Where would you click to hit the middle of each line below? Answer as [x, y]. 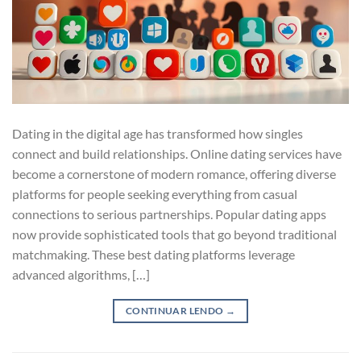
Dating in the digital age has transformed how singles [158, 134]
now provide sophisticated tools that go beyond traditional [174, 234]
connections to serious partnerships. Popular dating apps [169, 214]
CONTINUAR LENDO [175, 311]
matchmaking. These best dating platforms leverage [154, 255]
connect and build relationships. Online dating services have [177, 154]
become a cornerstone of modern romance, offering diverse [174, 174]
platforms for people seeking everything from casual [155, 194]
